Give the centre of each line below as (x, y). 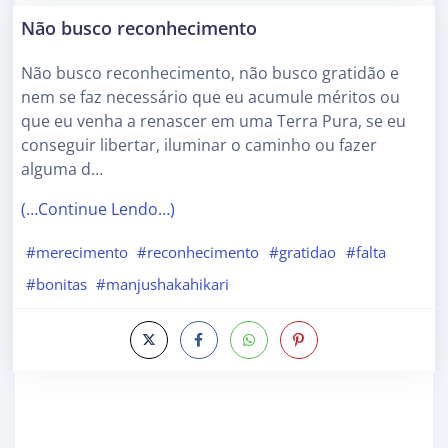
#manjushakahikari (163, 283)
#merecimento (76, 252)
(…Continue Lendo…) (98, 208)
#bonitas (56, 283)
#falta (365, 252)
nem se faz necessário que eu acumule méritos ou (210, 96)
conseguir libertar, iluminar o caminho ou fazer (199, 144)
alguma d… (62, 168)
